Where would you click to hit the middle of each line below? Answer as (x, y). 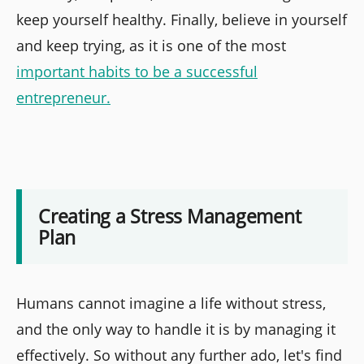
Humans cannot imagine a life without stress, (171, 303)
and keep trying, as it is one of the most (151, 46)
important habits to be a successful (137, 72)
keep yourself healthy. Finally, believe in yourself (182, 20)
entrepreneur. (63, 98)
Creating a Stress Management (170, 216)
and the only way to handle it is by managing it (176, 329)
